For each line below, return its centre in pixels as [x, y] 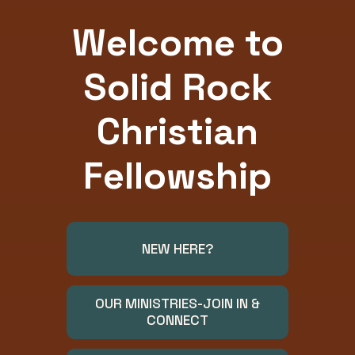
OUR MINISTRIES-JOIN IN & [177, 303]
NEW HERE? [177, 248]
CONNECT [177, 320]
